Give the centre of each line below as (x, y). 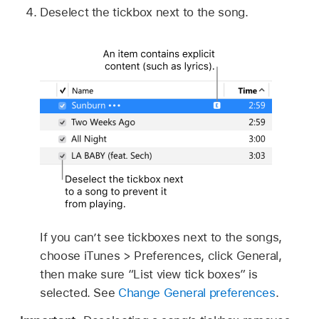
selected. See (79, 292)
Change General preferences (197, 292)
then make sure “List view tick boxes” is (149, 274)
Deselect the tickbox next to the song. (144, 12)
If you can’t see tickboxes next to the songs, (161, 237)
